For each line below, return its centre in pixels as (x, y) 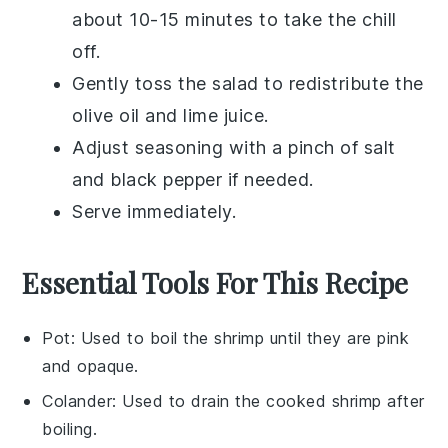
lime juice (224, 115)
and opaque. (90, 365)
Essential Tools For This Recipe (215, 282)
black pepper (166, 179)
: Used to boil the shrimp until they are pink (240, 337)
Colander (77, 400)
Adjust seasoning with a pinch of (218, 147)
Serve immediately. (154, 211)
